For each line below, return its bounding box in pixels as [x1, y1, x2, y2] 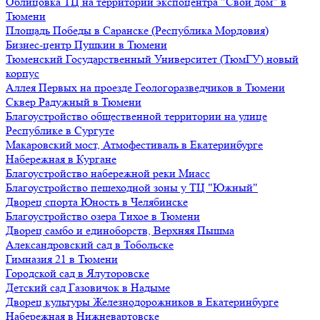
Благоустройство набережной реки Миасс [6, 166, 210, 180]
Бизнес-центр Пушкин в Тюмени [6, 38, 167, 51]
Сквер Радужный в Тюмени [6, 95, 141, 109]
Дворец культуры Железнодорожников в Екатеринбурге [6, 295, 279, 309]
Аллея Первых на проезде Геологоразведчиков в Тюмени [6, 81, 285, 94]
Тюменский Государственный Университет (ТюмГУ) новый [6, 52, 299, 66]
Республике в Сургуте [6, 124, 114, 137]
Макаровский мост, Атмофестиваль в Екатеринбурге [6, 138, 263, 151]
